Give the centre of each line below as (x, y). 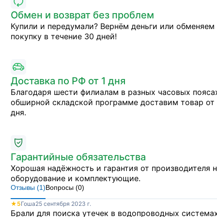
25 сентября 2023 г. (63, 204)
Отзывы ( (25, 187)
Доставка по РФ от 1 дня (68, 81)
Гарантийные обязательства (78, 157)
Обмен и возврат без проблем (82, 15)
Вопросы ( (62, 187)
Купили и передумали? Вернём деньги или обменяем (113, 26)
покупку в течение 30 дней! (64, 36)
